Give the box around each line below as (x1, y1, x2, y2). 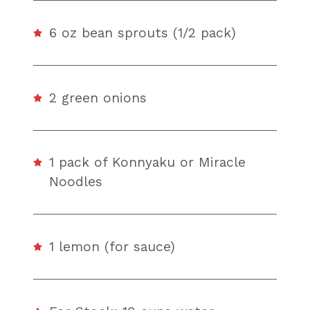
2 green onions (49, 89, 147, 106)
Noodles (49, 174, 103, 190)
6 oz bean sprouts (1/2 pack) (49, 25, 237, 42)
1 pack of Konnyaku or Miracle (49, 154, 246, 171)
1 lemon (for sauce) (49, 239, 176, 255)
